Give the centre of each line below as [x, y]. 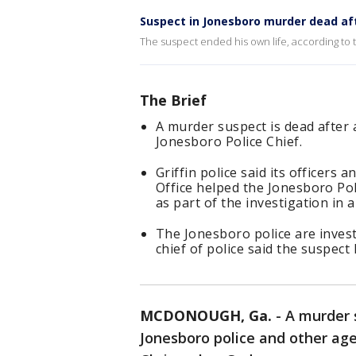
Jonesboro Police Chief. [229, 141]
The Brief [173, 100]
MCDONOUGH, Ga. [206, 315]
